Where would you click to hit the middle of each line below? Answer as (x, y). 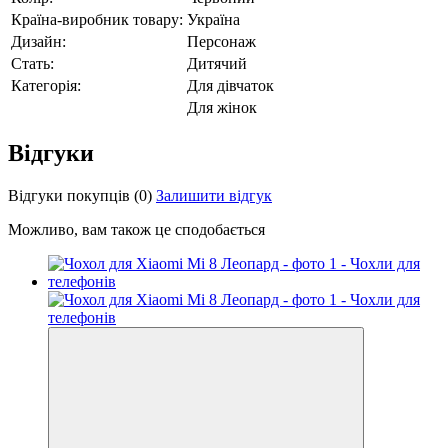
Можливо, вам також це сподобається (136, 229)
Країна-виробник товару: (97, 19)
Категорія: (46, 85)
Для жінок (222, 107)
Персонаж (221, 41)
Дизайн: (38, 41)
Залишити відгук (214, 195)
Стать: (32, 63)
